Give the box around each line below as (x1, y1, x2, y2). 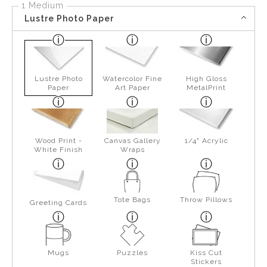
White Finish (34, 145, 83, 154)
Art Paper (114, 83, 150, 92)
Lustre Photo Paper (24, 13, 114, 23)
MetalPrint (187, 83, 226, 92)
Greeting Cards (30, 198, 88, 207)
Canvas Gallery (104, 136, 161, 145)
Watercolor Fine (103, 74, 163, 83)
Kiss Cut (190, 249, 223, 257)
